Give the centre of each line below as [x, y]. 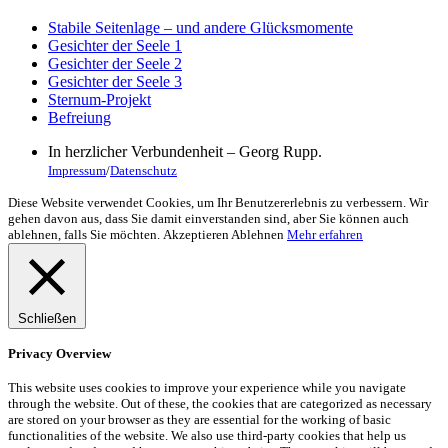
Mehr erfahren [325, 234]
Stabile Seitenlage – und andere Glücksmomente [200, 27]
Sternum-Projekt [99, 99]
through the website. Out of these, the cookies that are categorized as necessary [220, 404]
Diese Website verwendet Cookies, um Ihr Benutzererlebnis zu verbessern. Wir [218, 202]
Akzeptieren [196, 234]
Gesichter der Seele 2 [115, 63]
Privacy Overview [59, 354]
